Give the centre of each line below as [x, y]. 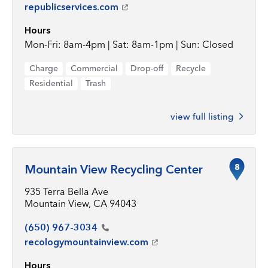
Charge [44, 68]
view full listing [202, 116]
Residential [51, 83]
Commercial [94, 68]
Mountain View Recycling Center [114, 169]
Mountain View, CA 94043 [80, 203]
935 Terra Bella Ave [66, 191]
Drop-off [147, 68]
